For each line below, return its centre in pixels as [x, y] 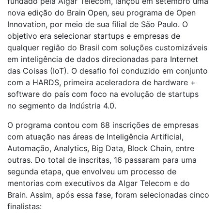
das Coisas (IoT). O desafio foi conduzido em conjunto [108, 70]
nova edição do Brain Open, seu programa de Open [101, 12]
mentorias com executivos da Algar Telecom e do [99, 183]
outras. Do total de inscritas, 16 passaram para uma [102, 160]
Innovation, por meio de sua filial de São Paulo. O [98, 24]
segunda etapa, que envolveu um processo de [92, 171]
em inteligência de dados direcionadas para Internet [103, 59]
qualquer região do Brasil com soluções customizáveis [107, 47]
